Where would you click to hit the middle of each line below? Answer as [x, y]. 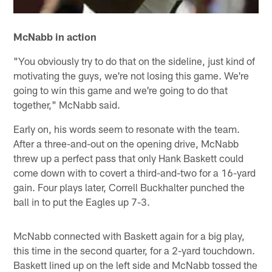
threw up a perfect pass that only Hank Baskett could [129, 158]
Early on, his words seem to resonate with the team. [127, 128]
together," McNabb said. [67, 104]
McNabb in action [55, 36]
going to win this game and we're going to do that [121, 90]
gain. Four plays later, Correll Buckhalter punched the [129, 187]
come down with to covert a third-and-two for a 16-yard [135, 172]
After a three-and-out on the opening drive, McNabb [126, 143]
